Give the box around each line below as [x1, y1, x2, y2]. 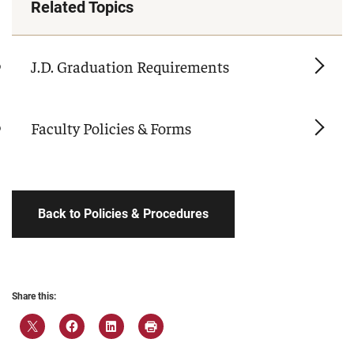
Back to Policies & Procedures [38, 206, 209, 222]
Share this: [12, 291, 56, 303]
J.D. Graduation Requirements [31, 56, 229, 77]
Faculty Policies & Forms [31, 118, 191, 138]
